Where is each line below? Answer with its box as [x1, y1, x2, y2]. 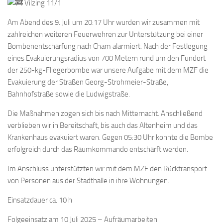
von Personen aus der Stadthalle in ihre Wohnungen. [7, 176, 169, 186]
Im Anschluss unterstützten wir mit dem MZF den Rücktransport [7, 164, 207, 174]
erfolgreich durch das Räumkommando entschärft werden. [7, 145, 188, 154]
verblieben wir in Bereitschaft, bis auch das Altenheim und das [7, 121, 198, 130]
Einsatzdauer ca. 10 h [7, 196, 72, 205]
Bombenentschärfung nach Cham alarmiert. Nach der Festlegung [7, 42, 208, 51]
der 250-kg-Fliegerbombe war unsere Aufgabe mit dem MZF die [7, 66, 209, 75]
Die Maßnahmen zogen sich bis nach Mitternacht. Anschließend [7, 109, 203, 118]
